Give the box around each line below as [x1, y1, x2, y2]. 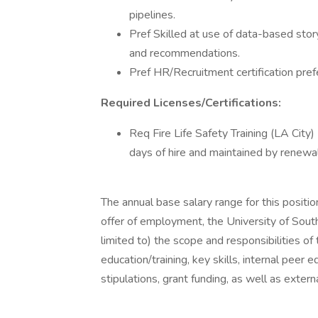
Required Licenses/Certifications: [101, 95, 281, 111]
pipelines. [129, 7, 175, 23]
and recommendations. [129, 45, 240, 61]
